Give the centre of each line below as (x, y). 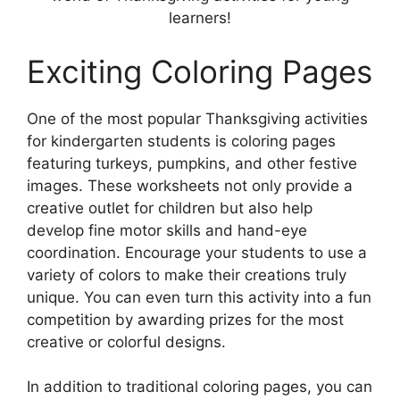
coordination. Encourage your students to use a (197, 252)
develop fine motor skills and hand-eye (167, 230)
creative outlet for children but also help (170, 208)
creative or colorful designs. (126, 342)
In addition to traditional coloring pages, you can (200, 387)
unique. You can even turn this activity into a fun (199, 297)
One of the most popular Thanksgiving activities (197, 118)
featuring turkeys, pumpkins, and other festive (192, 163)
